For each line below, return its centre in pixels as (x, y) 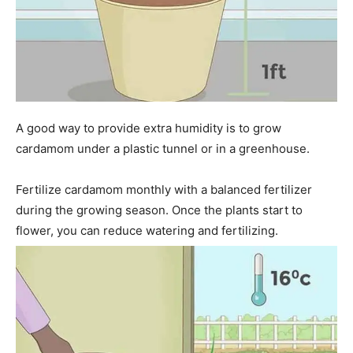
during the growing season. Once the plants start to (159, 210)
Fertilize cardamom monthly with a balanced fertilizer (164, 189)
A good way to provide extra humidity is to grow (149, 128)
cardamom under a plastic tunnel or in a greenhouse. (163, 148)
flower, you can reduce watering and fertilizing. (147, 230)
